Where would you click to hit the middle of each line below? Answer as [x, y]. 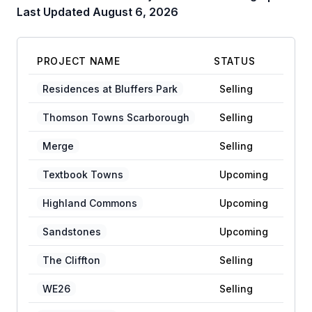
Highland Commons [90, 203]
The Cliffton [71, 260]
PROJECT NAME [79, 61]
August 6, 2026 [135, 12]
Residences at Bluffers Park [110, 89]
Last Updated [53, 12]
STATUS [235, 61]
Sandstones [72, 232]
